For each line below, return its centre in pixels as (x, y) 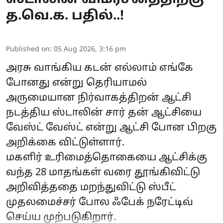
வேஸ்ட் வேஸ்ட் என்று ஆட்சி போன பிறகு (111, 128)
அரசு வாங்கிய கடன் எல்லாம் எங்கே (100, 68)
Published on (28, 50)
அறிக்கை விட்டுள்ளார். (65, 143)
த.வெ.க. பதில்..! (65, 16)
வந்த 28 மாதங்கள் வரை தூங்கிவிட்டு (103, 173)
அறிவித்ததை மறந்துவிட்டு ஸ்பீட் (91, 188)
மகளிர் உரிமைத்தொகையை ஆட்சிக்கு (107, 158)
